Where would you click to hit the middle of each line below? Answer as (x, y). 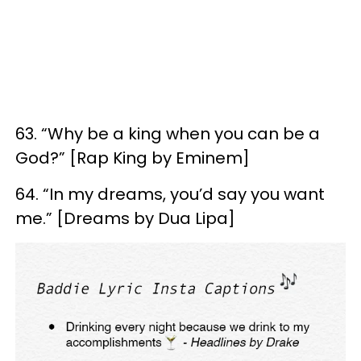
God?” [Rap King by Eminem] (135, 158)
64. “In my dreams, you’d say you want (170, 194)
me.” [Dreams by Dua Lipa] (125, 218)
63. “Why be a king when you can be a (168, 133)
